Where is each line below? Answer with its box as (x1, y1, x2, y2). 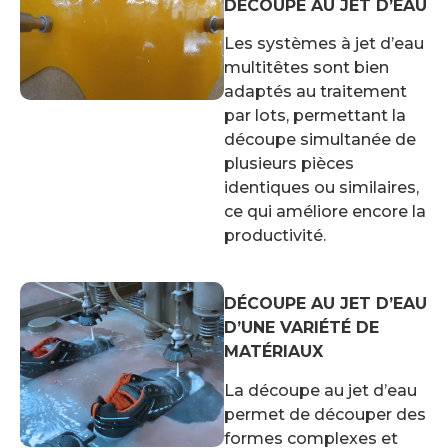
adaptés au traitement (224, 81, 407, 101)
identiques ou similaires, (224, 177, 419, 197)
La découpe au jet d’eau (224, 380, 417, 400)
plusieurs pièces (224, 153, 354, 173)
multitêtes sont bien (224, 57, 389, 77)
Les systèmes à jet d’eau (224, 33, 424, 53)
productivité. (224, 225, 326, 245)
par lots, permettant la (224, 105, 406, 125)
